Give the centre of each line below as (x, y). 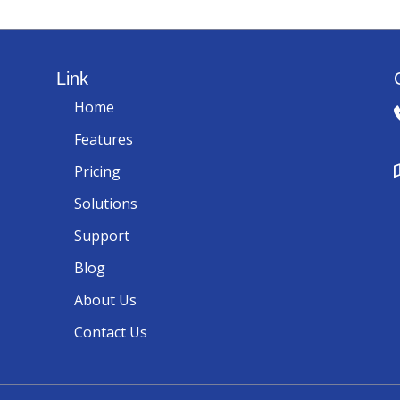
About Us (105, 300)
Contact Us (110, 333)
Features (103, 140)
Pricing (97, 172)
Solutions (105, 204)
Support (101, 236)
